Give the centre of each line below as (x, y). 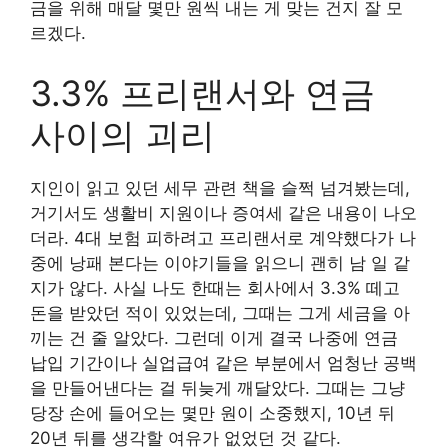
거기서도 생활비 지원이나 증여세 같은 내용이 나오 (223, 212)
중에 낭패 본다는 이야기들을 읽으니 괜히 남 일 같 (220, 262)
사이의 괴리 (122, 134)
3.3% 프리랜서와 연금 (202, 92)
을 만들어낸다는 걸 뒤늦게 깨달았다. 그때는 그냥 (217, 387)
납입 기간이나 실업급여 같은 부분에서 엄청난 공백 (223, 362)
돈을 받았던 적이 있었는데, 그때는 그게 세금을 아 (220, 312)
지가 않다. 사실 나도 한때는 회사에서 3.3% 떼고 (215, 287)
